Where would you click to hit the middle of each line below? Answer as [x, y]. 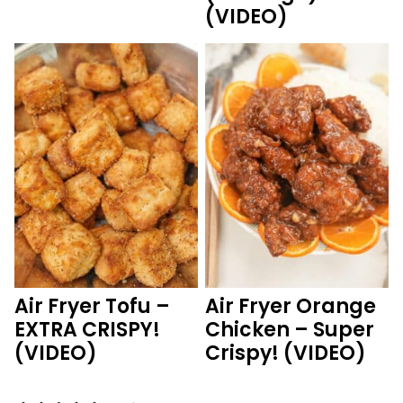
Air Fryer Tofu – [92, 307]
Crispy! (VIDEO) [286, 354]
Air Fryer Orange [291, 307]
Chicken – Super [290, 330]
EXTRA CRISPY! [87, 330]
